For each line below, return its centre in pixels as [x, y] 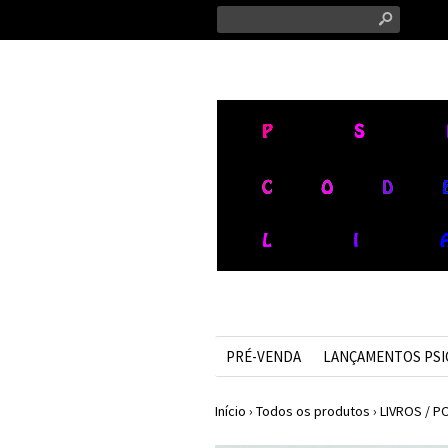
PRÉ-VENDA [263, 356]
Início [230, 411]
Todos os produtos [312, 411]
